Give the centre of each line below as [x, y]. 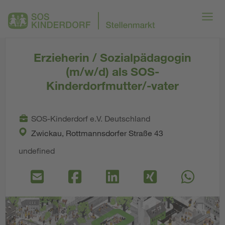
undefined [37, 150]
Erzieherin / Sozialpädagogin [113, 57]
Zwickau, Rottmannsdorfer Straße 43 [97, 133]
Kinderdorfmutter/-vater [113, 85]
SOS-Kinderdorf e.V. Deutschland [91, 118]
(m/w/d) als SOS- [113, 71]
